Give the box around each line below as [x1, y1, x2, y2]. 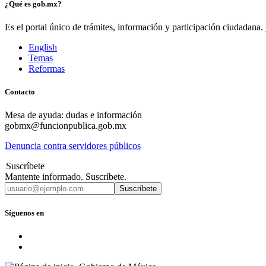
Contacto [5, 87, 35, 97]
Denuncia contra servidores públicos [5, 141, 141, 151]
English [28, 42, 57, 53]
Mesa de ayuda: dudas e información [5, 110, 142, 121]
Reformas [28, 64, 65, 74]
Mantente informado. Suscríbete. [5, 172, 126, 182]
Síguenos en [5, 208, 44, 217]
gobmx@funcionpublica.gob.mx [5, 121, 126, 131]
